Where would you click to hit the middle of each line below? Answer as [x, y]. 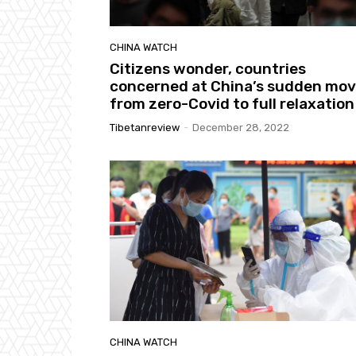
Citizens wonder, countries [208, 68]
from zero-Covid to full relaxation [232, 103]
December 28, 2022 [241, 127]
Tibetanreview [145, 127]
